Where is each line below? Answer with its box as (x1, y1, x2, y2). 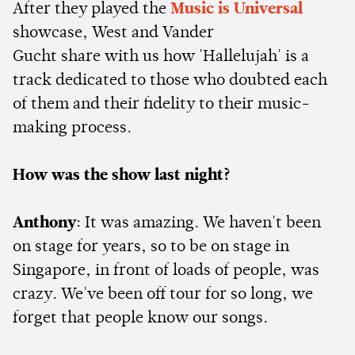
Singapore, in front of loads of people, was (13, 262, 319, 279)
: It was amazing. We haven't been (76, 215, 321, 231)
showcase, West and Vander (13, 25, 214, 41)
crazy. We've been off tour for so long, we (13, 286, 313, 303)
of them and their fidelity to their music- (13, 96, 310, 113)
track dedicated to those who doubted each (13, 72, 327, 89)
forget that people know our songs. (13, 310, 268, 326)
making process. (13, 120, 136, 136)
